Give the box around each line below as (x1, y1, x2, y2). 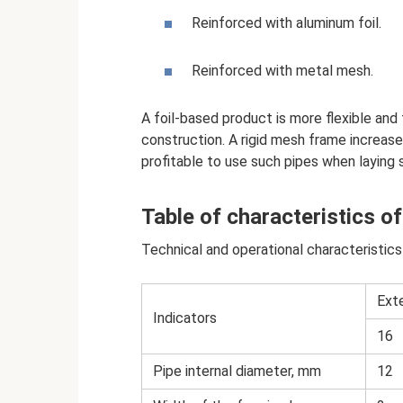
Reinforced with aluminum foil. (192, 13, 381, 31)
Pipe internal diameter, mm (153, 362, 321, 380)
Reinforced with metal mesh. (192, 61, 373, 79)
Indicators (153, 309, 217, 327)
